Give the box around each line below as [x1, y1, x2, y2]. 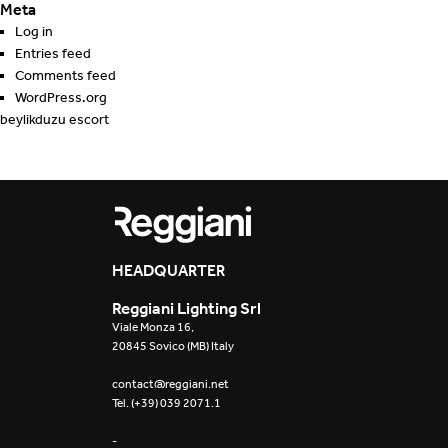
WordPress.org [15, 89, 107, 106]
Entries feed [15, 45, 91, 62]
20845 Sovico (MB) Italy [112, 338, 234, 354]
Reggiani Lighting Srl [112, 298, 261, 318]
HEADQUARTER [112, 260, 225, 280]
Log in [15, 23, 53, 40]
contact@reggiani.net [112, 376, 229, 392]
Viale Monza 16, [112, 319, 194, 335]
